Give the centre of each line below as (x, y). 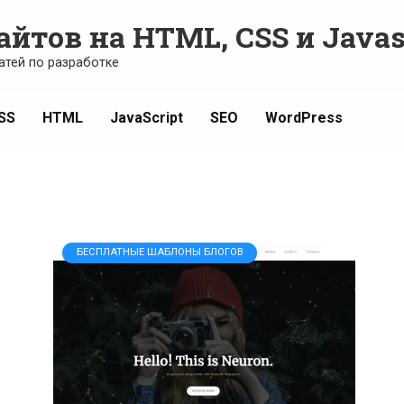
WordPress (304, 118)
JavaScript (147, 118)
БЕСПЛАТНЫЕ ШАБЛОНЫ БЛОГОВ (160, 252)
